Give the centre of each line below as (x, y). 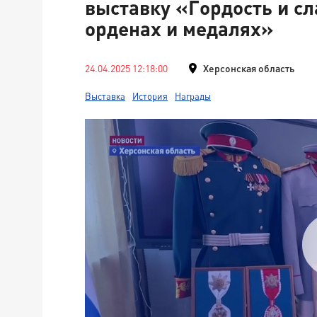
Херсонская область (249, 68)
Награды (193, 96)
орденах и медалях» (179, 28)
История (150, 96)
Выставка (105, 96)
